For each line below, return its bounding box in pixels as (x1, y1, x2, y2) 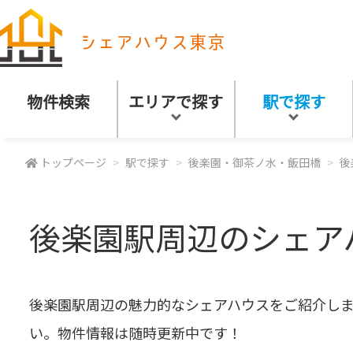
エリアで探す (128, 90, 224, 113)
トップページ (40, 154, 106, 170)
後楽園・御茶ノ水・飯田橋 (188, 154, 321, 170)
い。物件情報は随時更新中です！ (29, 322, 242, 343)
